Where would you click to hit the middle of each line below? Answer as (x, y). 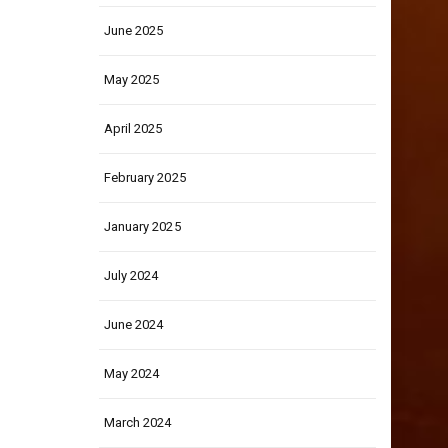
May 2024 (131, 373)
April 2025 (133, 128)
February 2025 (144, 177)
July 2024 (131, 275)
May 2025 (131, 79)
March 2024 (137, 422)
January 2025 (142, 226)
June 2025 (133, 30)
